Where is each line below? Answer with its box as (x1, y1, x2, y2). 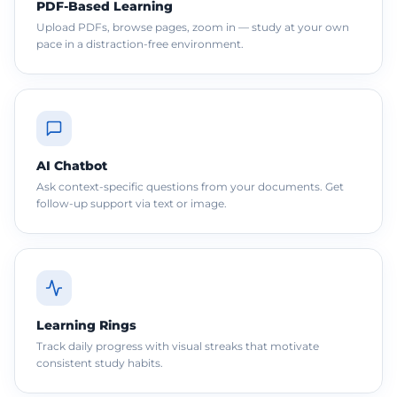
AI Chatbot (36, 157, 107, 174)
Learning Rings (36, 316, 136, 333)
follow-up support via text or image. (36, 196, 227, 210)
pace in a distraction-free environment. (36, 36, 244, 51)
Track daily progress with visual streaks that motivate (36, 339, 319, 353)
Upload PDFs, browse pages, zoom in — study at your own (36, 19, 349, 34)
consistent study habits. (36, 355, 163, 370)
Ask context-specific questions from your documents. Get (36, 179, 344, 193)
